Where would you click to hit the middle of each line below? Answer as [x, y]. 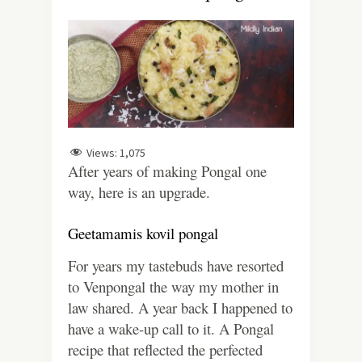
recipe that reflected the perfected [165, 350]
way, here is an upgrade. [139, 192]
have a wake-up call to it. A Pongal [171, 329]
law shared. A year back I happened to [180, 308]
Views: [102, 152]
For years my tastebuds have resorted [176, 266]
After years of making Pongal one [167, 171]
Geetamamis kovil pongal [143, 234]
